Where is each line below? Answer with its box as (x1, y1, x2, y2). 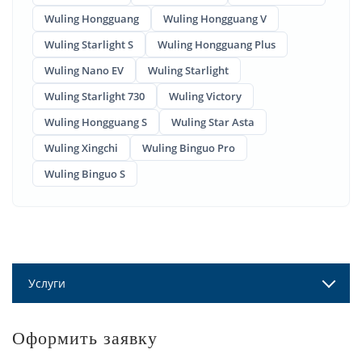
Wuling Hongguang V (163, 11, 267, 26)
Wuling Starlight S (44, 36, 133, 52)
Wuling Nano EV (44, 62, 124, 78)
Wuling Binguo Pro (142, 140, 235, 155)
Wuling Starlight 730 (44, 88, 145, 103)
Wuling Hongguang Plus (158, 36, 276, 52)
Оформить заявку (12, 327, 158, 348)
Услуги (28, 275, 65, 291)
